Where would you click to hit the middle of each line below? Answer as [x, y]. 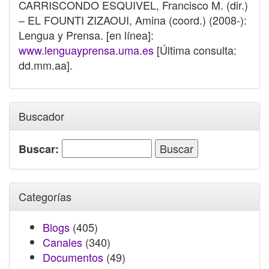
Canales [62, 242]
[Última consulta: [195, 50]
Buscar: [39, 149]
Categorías [45, 196]
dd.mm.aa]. [46, 65]
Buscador [41, 116]
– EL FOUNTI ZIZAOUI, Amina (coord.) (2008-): [133, 20]
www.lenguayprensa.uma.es [86, 50]
